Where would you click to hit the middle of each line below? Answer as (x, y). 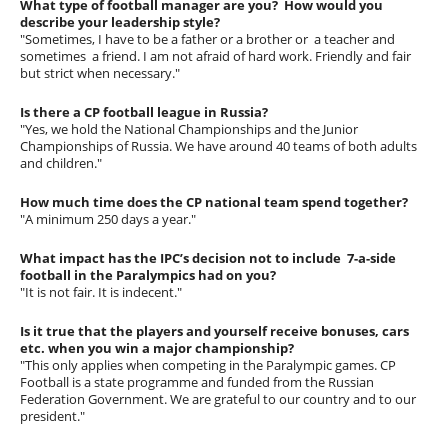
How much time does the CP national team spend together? (216, 202)
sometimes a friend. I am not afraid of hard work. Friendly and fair (216, 56)
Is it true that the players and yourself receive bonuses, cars (215, 331)
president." (53, 416)
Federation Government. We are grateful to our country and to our (218, 399)
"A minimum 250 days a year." (108, 219)
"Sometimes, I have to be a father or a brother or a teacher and (208, 39)
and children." (61, 163)
